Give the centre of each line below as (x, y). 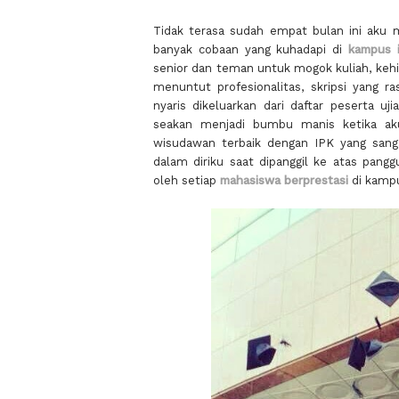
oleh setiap (187, 180)
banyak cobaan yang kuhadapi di (251, 49)
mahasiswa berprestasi (284, 180)
